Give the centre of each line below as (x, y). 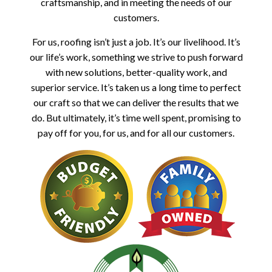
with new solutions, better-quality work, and (136, 72)
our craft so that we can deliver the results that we (136, 103)
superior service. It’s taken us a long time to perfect (136, 87)
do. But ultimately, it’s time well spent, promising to (136, 118)
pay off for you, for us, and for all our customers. (136, 133)
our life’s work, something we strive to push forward (136, 57)
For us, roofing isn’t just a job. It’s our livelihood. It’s (136, 42)
